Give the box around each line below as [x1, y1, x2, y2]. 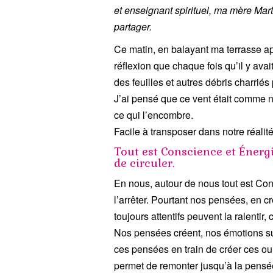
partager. [114, 19, 152, 34]
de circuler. [114, 156, 174, 170]
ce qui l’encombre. [114, 108, 193, 122]
